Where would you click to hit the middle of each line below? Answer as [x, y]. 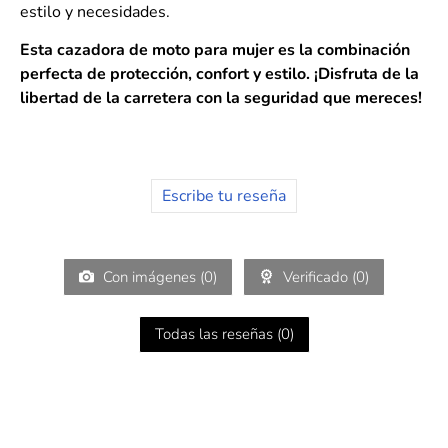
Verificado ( [317, 277]
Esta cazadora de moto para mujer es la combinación [215, 50]
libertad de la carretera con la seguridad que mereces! [221, 98]
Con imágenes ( [151, 277]
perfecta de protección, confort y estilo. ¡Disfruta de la [219, 74]
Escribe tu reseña [224, 196]
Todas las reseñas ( [217, 334]
